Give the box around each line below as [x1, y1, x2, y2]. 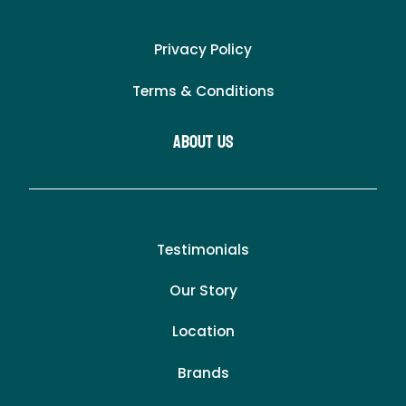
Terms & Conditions [131, 81, 275, 101]
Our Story [169, 280, 237, 300]
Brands [177, 362, 229, 382]
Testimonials [157, 239, 249, 259]
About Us [172, 125, 234, 159]
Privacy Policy [154, 40, 252, 60]
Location [171, 322, 235, 342]
